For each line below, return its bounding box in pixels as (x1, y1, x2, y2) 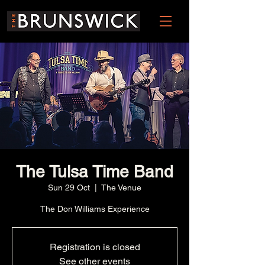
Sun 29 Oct (48, 183, 90, 192)
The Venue (101, 183, 141, 192)
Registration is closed (49, 241, 140, 253)
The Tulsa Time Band (16, 162, 173, 181)
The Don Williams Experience (40, 204, 150, 214)
